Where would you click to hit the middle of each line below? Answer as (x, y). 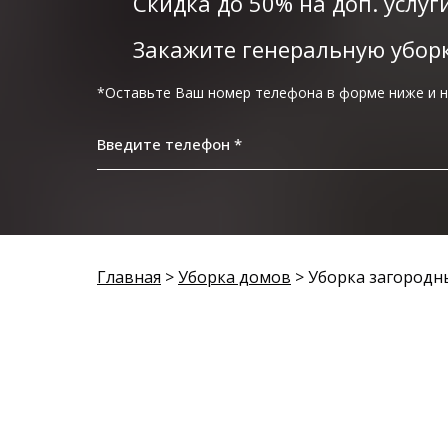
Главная (129, 277)
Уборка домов (234, 277)
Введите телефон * (169, 144)
